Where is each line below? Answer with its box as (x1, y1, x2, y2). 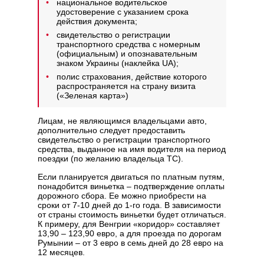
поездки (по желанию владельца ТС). (38, 154, 183, 164)
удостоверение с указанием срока (57, 7, 189, 17)
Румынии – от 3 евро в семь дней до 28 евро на (38, 238, 223, 248)
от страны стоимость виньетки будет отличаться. (38, 210, 226, 220)
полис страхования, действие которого (57, 72, 207, 82)
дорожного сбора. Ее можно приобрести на (38, 191, 206, 201)
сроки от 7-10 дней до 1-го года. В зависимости (38, 200, 221, 210)
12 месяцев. (38, 247, 85, 258)
